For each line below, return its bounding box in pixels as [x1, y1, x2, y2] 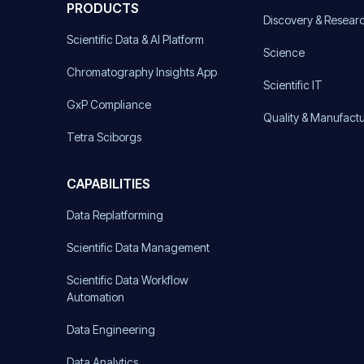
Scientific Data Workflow [67, 272, 188, 287]
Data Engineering [67, 322, 155, 336]
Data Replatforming [67, 207, 163, 222]
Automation [67, 289, 124, 304]
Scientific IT [263, 77, 323, 92]
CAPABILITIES [67, 175, 150, 192]
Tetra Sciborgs [67, 129, 141, 144]
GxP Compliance [67, 97, 151, 111]
